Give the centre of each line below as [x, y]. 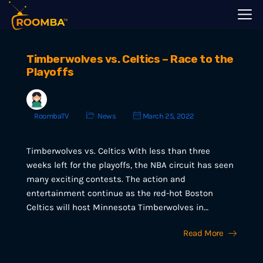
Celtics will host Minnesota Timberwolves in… [117, 207]
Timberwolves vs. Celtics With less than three [118, 151]
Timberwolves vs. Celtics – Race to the [130, 59]
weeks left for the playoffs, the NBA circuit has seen [130, 165]
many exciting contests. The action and [106, 179]
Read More [203, 233]
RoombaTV [51, 116]
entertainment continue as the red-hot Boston [120, 193]
